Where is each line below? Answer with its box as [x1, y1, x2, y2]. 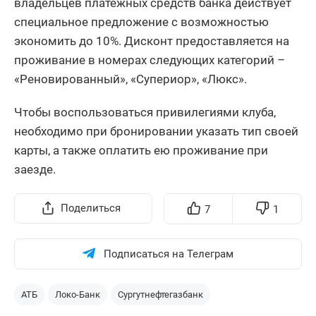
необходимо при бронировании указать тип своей [14, 123, 298, 138]
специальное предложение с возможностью [14, 14, 269, 29]
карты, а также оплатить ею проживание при [14, 142, 268, 157]
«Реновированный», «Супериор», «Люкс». [14, 71, 247, 86]
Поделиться [60, 201, 121, 214]
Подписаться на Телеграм [104, 247, 233, 260]
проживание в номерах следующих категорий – [14, 52, 285, 67]
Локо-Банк [55, 288, 100, 300]
